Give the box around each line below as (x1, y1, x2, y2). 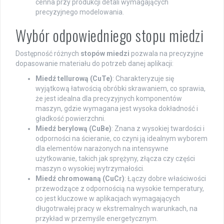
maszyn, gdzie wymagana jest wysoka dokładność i (35, 104, 198, 113)
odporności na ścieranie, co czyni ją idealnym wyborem (35, 134, 207, 143)
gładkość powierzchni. (35, 114, 105, 123)
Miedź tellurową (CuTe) (35, 74, 112, 83)
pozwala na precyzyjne (129, 49, 203, 58)
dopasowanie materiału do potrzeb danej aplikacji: (15, 59, 173, 68)
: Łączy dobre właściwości (124, 174, 206, 183)
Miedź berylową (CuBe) (35, 124, 111, 133)
